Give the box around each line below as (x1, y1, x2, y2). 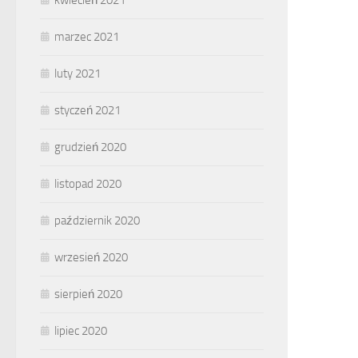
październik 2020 (54, 213, 140, 228)
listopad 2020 (54, 177, 121, 191)
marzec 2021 (54, 30, 119, 44)
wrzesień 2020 (54, 250, 128, 265)
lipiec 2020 (54, 324, 107, 338)
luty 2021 (54, 66, 101, 81)
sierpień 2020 (54, 287, 122, 301)
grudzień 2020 (54, 140, 126, 154)
